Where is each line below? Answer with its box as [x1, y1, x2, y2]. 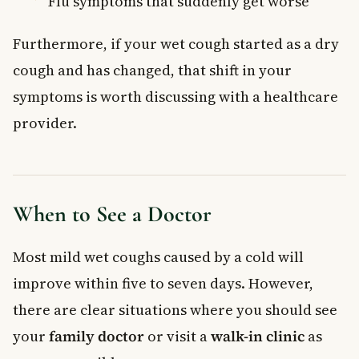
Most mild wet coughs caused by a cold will [13, 246, 304, 267]
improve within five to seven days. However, [13, 272, 313, 293]
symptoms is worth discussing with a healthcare [13, 86, 338, 107]
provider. [13, 112, 77, 133]
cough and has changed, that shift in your [13, 59, 292, 80]
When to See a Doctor [13, 200, 212, 228]
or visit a [144, 325, 211, 346]
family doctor [49, 325, 144, 346]
